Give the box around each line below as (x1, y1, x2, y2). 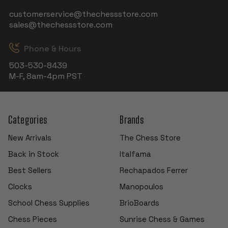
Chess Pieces (8, 214, 57, 224)
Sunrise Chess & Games (120, 214, 205, 224)
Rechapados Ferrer (120, 165, 188, 175)
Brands (120, 113, 144, 126)
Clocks (8, 181, 32, 191)
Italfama (120, 149, 152, 159)
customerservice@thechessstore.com (9, 8, 158, 19)
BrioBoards (120, 197, 160, 208)
